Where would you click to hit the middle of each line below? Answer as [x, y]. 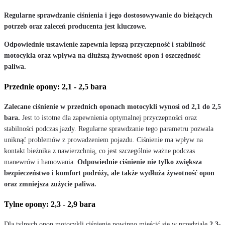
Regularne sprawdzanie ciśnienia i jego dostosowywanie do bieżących [108, 15]
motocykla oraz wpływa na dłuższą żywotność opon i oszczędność [102, 55]
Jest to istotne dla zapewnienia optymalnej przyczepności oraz [108, 118]
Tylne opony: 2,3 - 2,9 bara [50, 204]
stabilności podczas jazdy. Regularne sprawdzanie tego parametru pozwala [109, 129]
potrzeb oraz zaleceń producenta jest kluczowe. [75, 26]
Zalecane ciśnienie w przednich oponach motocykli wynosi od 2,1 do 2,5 [113, 106]
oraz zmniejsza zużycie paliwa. [50, 184]
